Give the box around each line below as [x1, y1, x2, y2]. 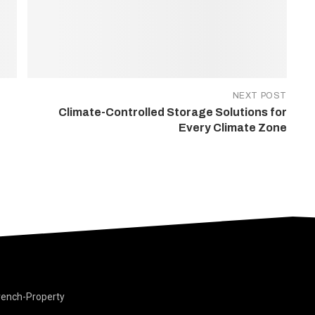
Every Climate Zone [179, 121, 287, 134]
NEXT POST [232, 90, 287, 101]
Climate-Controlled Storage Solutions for [58, 105, 287, 118]
